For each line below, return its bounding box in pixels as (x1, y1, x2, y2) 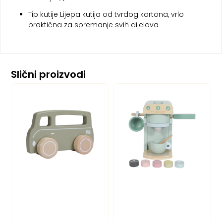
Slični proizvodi (11, 67, 86, 82)
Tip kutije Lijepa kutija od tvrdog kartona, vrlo (28, 9, 184, 19)
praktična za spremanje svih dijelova (28, 19, 159, 30)
